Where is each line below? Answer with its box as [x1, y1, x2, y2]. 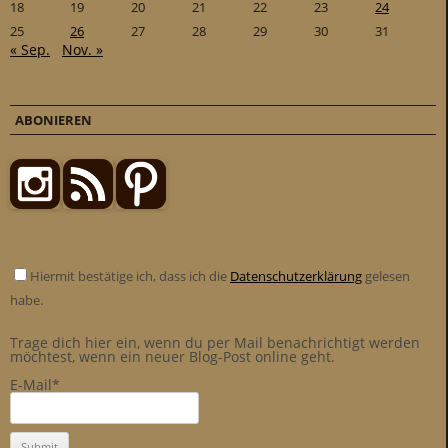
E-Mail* [10, 375, 60, 395]
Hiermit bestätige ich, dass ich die [30, 267, 230, 286]
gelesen [362, 267, 410, 286]
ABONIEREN [15, 111, 92, 130]
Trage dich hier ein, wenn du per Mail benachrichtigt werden [10, 333, 420, 353]
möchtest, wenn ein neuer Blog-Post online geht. [10, 347, 335, 367]
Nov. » [62, 40, 103, 60]
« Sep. [10, 40, 50, 60]
